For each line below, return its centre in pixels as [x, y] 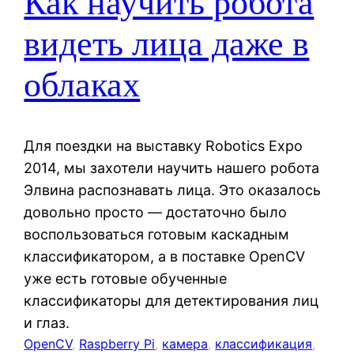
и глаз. [47, 322]
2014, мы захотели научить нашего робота [172, 168]
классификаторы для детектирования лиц [171, 300]
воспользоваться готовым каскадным [157, 234]
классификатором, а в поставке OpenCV [165, 256]
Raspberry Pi [117, 343]
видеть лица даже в [167, 44]
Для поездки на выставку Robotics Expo [164, 145]
